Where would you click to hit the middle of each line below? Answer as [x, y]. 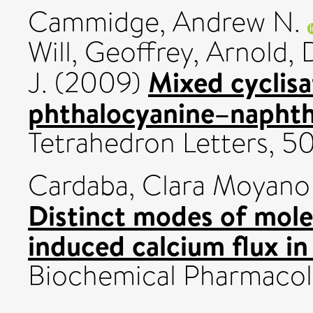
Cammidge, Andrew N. [164, 22]
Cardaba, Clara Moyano [169, 185]
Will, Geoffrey [110, 52]
